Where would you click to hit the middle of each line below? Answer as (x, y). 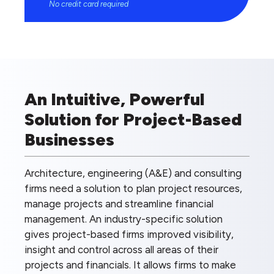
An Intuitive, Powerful (114, 99)
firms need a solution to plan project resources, (133, 188)
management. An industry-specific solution (124, 219)
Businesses (69, 139)
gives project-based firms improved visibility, (129, 234)
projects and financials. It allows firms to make (130, 265)
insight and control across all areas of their (121, 249)
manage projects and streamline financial (119, 203)
